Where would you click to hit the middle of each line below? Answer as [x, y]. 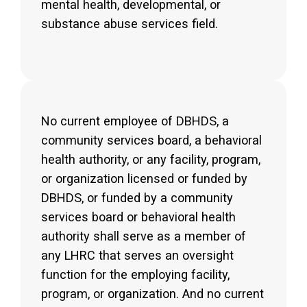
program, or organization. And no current [152, 294]
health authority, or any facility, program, [151, 160]
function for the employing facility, [135, 275]
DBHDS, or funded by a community [137, 198]
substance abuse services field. [130, 23]
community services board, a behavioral [151, 140]
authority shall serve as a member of [144, 236]
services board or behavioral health [138, 217]
